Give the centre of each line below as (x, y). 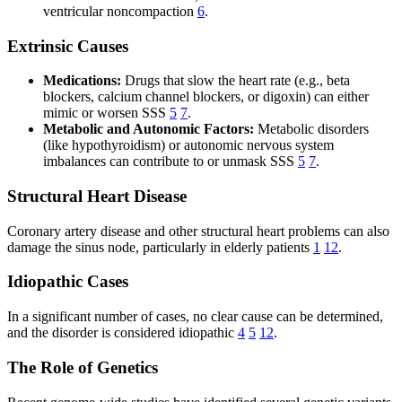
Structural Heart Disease (97, 196)
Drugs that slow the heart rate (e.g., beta (236, 81)
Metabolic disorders (311, 129)
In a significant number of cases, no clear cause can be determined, (195, 317)
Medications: (82, 81)
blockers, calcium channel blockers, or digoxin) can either (206, 97)
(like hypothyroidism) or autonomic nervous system (188, 145)
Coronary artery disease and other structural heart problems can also (198, 231)
